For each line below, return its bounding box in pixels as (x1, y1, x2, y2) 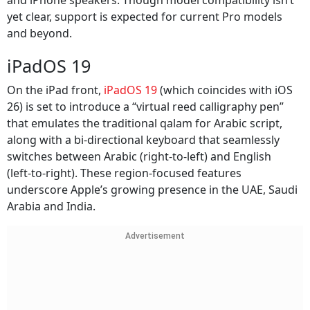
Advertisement (125, 231, 185, 241)
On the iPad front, (7, 82, 104, 98)
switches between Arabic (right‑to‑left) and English (7, 149, 271, 165)
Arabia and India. (7, 199, 95, 215)
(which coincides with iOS (160, 82, 293, 98)
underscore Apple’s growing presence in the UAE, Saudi (7, 182, 298, 198)
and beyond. (7, 26, 72, 42)
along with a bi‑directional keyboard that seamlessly (7, 132, 280, 148)
